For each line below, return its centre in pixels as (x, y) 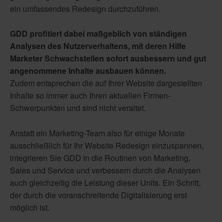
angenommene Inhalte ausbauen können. (88, 71)
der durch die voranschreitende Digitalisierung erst (98, 195)
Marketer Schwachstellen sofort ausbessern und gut (108, 58)
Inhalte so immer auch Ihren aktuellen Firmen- (90, 96)
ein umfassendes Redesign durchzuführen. (85, 8)
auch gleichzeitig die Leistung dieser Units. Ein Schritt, (105, 182)
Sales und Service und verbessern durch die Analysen (105, 170)
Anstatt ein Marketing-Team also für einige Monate (97, 133)
